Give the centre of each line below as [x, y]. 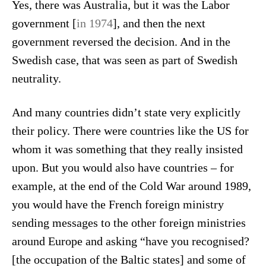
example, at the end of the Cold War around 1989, [131, 186]
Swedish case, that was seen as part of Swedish [124, 61]
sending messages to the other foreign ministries [129, 223]
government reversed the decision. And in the [121, 42]
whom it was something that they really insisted [127, 149]
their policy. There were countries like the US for [130, 131]
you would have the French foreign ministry [118, 204]
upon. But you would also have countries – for [123, 167]
